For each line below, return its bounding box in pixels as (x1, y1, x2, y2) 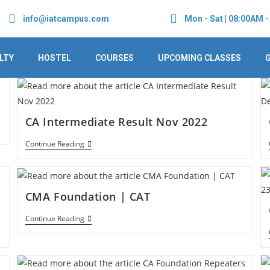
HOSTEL (37, 53, 71, 63)
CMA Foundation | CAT (25, 189, 151, 204)
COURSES (95, 53, 134, 63)
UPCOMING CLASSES (157, 53, 241, 63)
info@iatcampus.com (22, 13, 109, 24)
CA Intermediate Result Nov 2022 (25, 115, 208, 129)
